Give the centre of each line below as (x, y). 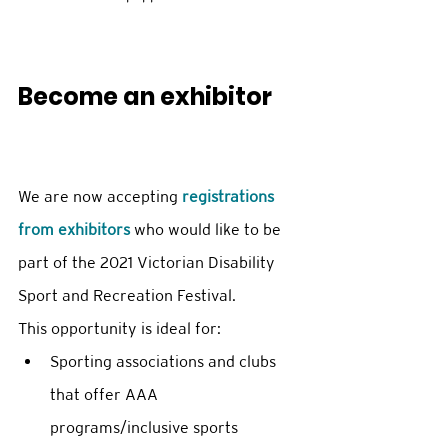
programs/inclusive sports (146, 428)
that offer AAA (106, 395)
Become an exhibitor (145, 97)
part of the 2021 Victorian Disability (148, 263)
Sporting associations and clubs (165, 362)
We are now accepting (100, 197)
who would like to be (207, 230)
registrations (230, 197)
